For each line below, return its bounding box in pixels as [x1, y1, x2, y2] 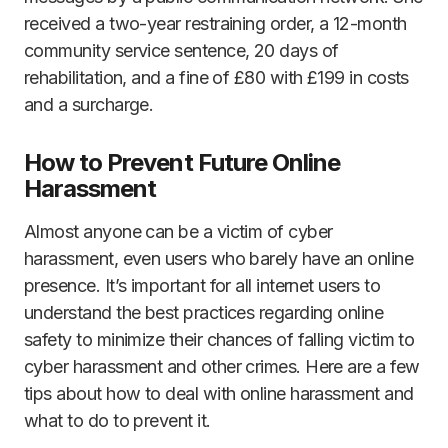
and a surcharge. [24, 94, 154, 116]
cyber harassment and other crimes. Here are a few [24, 356, 420, 378]
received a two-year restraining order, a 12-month [24, 13, 407, 35]
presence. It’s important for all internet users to [24, 275, 380, 297]
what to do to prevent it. [24, 410, 211, 432]
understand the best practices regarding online [24, 302, 384, 324]
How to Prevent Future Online [24, 148, 341, 178]
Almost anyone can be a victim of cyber [24, 221, 333, 243]
